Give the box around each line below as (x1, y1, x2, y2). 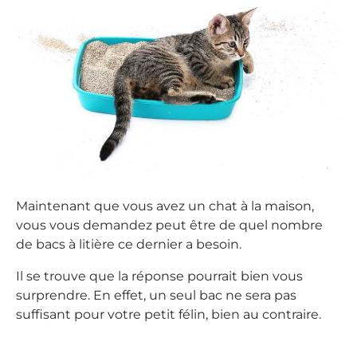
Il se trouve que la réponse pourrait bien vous (16, 269, 303, 284)
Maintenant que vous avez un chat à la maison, (16, 198, 314, 214)
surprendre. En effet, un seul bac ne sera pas (16, 288, 296, 304)
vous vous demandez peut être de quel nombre (16, 218, 323, 233)
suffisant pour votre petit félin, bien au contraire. (16, 307, 321, 323)
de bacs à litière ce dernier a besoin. (16, 237, 241, 253)
